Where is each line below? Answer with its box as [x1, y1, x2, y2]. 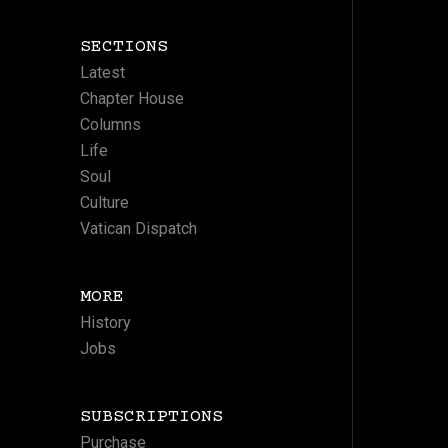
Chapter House [79, 88, 184, 108]
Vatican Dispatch [79, 218, 197, 238]
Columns [79, 114, 141, 134]
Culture [79, 192, 129, 212]
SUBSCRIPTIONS [79, 406, 223, 427]
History [79, 312, 131, 332]
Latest [79, 62, 125, 82]
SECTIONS [79, 36, 168, 57]
